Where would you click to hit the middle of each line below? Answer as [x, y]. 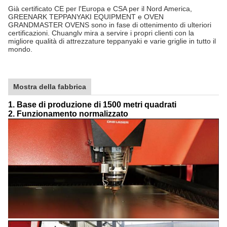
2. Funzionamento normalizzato [68, 113]
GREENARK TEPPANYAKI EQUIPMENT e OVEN [86, 16]
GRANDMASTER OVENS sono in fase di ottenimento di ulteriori [110, 25]
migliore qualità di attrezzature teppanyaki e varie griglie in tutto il [112, 41]
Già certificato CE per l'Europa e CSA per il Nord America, [100, 8]
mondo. [20, 49]
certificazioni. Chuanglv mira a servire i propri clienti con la [101, 33]
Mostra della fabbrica [50, 86]
